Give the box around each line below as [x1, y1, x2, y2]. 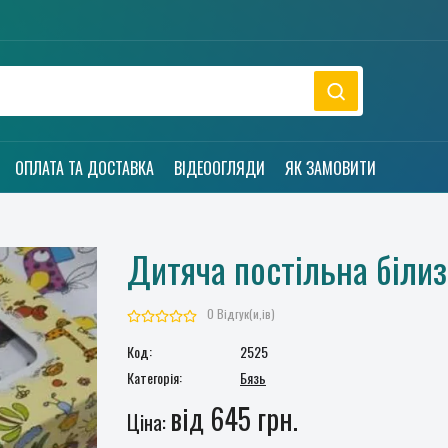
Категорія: [127, 367, 182, 388]
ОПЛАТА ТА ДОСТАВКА [15, 156, 154, 180]
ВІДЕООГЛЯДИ [174, 156, 265, 180]
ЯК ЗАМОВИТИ [285, 156, 376, 180]
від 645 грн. [170, 398, 298, 439]
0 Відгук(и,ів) [207, 305, 275, 322]
